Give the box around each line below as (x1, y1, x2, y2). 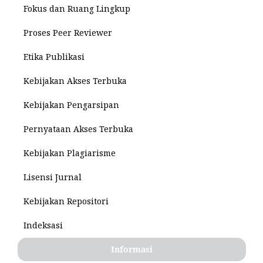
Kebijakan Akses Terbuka (23, 75, 127, 86)
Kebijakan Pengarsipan (23, 99, 119, 110)
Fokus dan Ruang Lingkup (23, 2, 130, 14)
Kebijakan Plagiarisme (23, 147, 116, 159)
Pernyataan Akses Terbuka (23, 123, 133, 134)
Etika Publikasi (23, 50, 85, 62)
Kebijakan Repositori (23, 195, 109, 207)
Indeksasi (23, 219, 63, 231)
